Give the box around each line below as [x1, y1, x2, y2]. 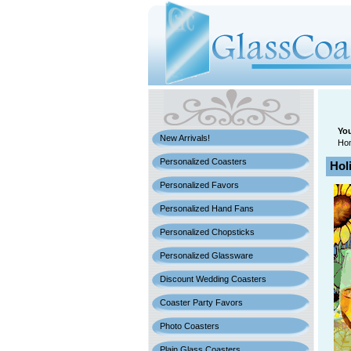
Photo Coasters [160, 321, 219, 331]
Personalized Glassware [160, 251, 253, 260]
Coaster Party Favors [160, 298, 243, 307]
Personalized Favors [160, 180, 239, 190]
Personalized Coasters [160, 157, 247, 166]
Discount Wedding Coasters [160, 274, 266, 284]
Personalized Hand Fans [160, 204, 254, 213]
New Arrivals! [160, 133, 210, 143]
